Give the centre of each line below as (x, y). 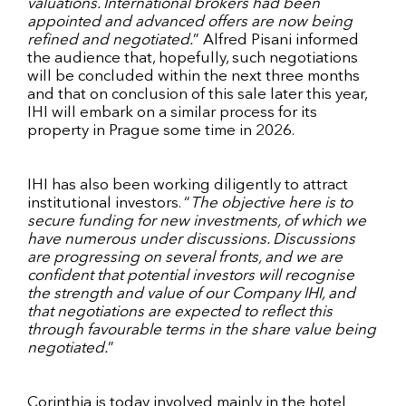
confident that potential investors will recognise (191, 275)
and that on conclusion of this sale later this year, (197, 94)
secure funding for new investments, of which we (197, 221)
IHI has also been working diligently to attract (188, 185)
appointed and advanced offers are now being (190, 22)
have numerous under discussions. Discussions (191, 239)
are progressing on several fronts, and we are (185, 257)
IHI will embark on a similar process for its (172, 112)
